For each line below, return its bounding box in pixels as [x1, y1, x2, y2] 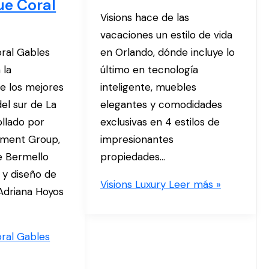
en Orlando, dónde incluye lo [100, 45, 235, 59]
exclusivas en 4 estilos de [100, 115, 220, 128]
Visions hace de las [100, 10, 189, 24]
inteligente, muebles [100, 80, 196, 94]
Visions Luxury [100, 177, 166, 191]
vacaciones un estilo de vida [100, 28, 232, 41]
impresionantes [100, 132, 174, 146]
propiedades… [100, 150, 165, 163]
